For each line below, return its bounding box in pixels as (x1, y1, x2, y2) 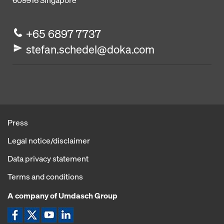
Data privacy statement (7, 153, 88, 164)
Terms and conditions (7, 171, 83, 182)
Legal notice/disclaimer (7, 135, 90, 146)
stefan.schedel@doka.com (26, 42, 155, 56)
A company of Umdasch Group (7, 190, 117, 201)
